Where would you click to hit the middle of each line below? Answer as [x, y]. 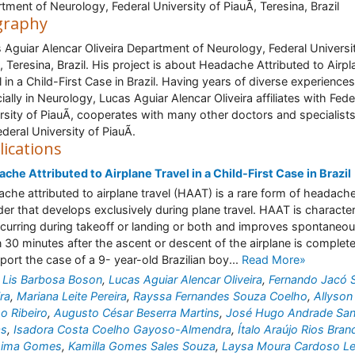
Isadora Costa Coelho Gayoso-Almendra [122, 329]
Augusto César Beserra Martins [137, 313]
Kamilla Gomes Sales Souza [142, 346]
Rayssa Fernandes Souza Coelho [220, 296]
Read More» [274, 260]
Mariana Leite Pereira [72, 296]
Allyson [333, 296]
